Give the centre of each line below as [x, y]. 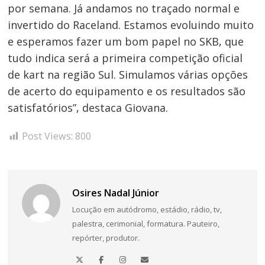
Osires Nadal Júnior [115, 193]
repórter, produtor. [106, 238]
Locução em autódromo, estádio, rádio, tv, [147, 210]
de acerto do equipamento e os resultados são [127, 91]
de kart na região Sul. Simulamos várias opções [128, 75]
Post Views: [48, 136]
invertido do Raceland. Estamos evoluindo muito [131, 25]
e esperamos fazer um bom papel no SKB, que [126, 42]
